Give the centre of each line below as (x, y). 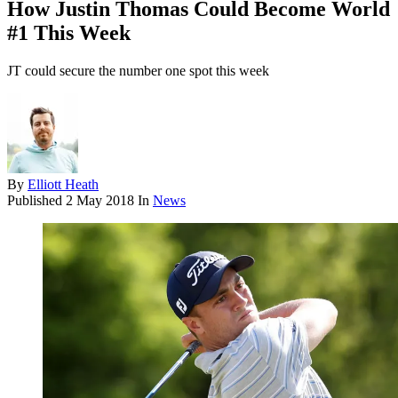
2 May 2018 (100, 201)
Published (36, 201)
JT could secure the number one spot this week (138, 71)
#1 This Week (69, 33)
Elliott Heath (63, 185)
